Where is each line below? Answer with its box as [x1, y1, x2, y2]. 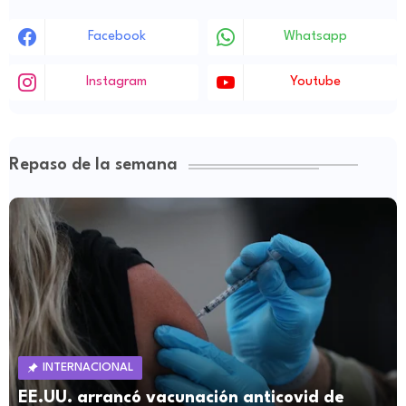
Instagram [86, 74, 147, 89]
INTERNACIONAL [43, 361, 133, 373]
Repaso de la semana [9, 156, 178, 173]
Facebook [87, 29, 146, 43]
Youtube [289, 74, 341, 89]
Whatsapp [283, 29, 347, 43]
